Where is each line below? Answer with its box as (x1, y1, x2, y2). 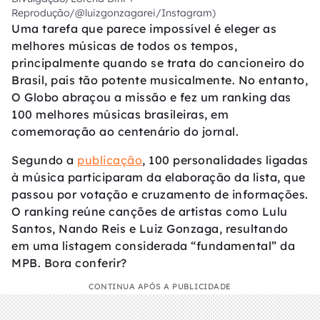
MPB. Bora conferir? (11, 256, 127, 271)
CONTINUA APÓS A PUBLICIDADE (89, 281, 231, 292)
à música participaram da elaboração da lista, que (11, 170, 306, 185)
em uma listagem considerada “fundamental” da (11, 239, 295, 254)
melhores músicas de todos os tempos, (11, 39, 237, 54)
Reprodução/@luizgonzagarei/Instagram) (11, 6, 216, 20)
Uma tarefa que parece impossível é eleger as (11, 21, 276, 36)
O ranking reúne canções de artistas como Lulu (11, 204, 288, 219)
